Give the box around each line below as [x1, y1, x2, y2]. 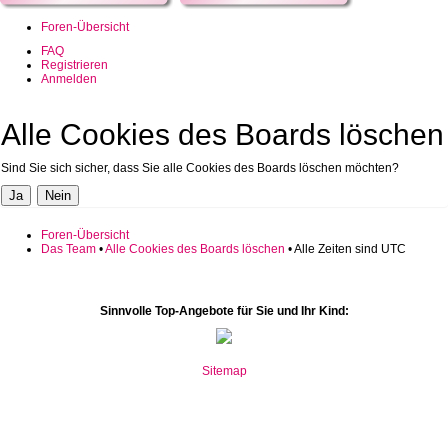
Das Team [41, 242, 96, 256]
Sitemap [201, 364, 247, 378]
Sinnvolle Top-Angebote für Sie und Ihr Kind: [99, 304, 349, 318]
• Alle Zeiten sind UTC [285, 242, 406, 256]
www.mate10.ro [182, 388, 266, 402]
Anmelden [41, 72, 97, 86]
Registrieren [41, 58, 108, 72]
